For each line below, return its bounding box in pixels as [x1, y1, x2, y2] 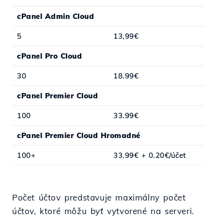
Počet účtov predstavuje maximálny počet [12, 192, 186, 203]
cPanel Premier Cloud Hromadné [17, 131, 140, 140]
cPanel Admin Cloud [17, 12, 94, 21]
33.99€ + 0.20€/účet [113, 151, 186, 160]
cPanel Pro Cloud [17, 51, 82, 61]
